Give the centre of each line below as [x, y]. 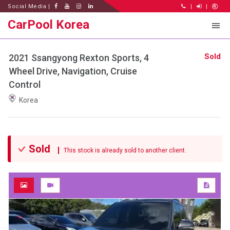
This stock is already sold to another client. [123, 151]
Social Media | [30, 6]
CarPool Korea [49, 25]
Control [25, 85]
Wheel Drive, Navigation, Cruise [73, 71]
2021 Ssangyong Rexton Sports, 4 [79, 58]
